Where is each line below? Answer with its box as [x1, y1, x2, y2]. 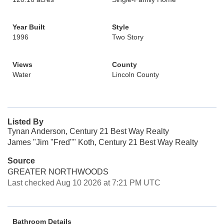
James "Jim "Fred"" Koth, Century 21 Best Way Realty [7, 138, 198, 146]
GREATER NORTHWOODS [7, 167, 108, 176]
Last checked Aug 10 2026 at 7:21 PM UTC [7, 178, 160, 187]
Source [7, 156, 35, 165]
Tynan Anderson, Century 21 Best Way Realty [7, 127, 169, 135]
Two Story [112, 33, 143, 41]
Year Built [12, 23, 45, 31]
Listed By [7, 117, 43, 126]
